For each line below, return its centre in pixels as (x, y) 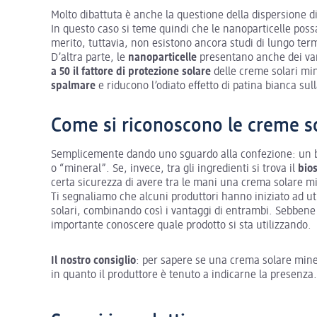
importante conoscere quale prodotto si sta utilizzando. (181, 225)
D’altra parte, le (90, 58)
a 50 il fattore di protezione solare (131, 72)
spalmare (73, 86)
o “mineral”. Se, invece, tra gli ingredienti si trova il (174, 169)
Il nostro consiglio (93, 261)
